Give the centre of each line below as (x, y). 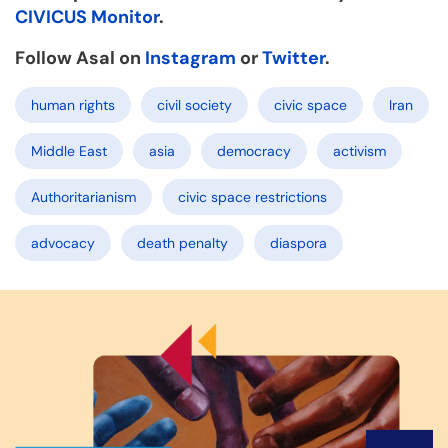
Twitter (293, 58)
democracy (254, 151)
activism (359, 151)
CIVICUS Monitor (87, 17)
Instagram (190, 58)
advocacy (63, 243)
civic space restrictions (252, 197)
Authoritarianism (83, 197)
